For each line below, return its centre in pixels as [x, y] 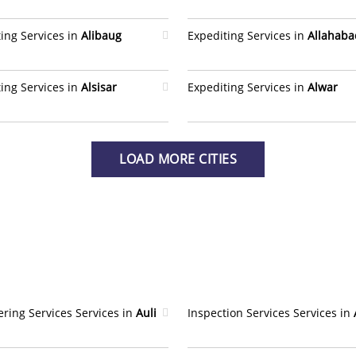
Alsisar [99, 87]
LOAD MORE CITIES [178, 159]
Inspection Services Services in [271, 313]
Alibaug [101, 35]
